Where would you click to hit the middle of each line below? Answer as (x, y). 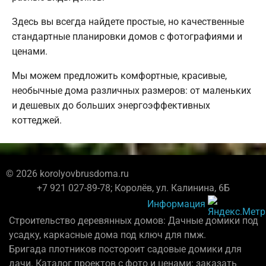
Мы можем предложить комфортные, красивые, (119, 75)
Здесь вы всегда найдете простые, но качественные (128, 21)
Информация (176, 204)
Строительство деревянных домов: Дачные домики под (134, 220)
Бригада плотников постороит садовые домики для (125, 249)
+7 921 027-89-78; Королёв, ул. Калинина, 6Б (133, 188)
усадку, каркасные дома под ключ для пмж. (107, 235)
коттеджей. (37, 120)
